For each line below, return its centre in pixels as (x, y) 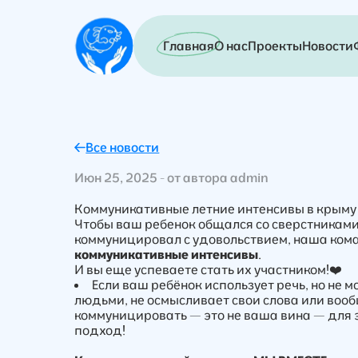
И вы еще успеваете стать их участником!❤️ (209, 269)
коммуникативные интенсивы (167, 254)
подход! (101, 330)
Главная (189, 45)
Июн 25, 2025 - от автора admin (172, 177)
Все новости (123, 147)
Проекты (275, 45)
